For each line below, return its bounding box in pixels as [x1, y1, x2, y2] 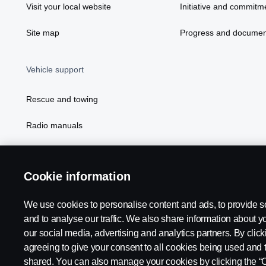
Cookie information [24, 170, 131, 183]
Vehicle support [26, 65, 84, 75]
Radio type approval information [26, 147, 146, 157]
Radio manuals [26, 121, 83, 131]
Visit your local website [26, 2, 111, 12]
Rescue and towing [26, 94, 98, 104]
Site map [26, 28, 59, 38]
